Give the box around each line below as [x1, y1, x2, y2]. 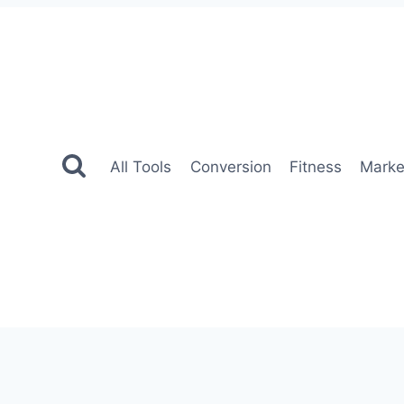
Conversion [189, 158, 271, 176]
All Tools [110, 158, 172, 176]
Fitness [289, 158, 342, 176]
